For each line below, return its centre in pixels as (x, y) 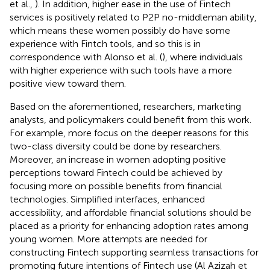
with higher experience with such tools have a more (121, 70)
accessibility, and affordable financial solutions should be (130, 212)
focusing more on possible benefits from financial (116, 186)
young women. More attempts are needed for (108, 239)
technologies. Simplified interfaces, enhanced (107, 199)
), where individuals (202, 57)
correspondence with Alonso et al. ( (86, 57)
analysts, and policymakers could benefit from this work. (130, 119)
